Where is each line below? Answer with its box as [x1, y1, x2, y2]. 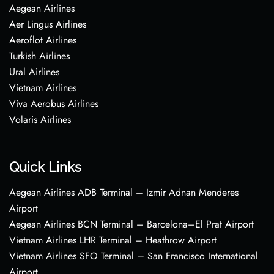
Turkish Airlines [9, 49, 70, 63]
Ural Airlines [9, 65, 59, 79]
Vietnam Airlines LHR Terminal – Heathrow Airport [9, 233, 217, 247]
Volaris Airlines [9, 113, 71, 127]
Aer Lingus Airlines [9, 17, 86, 31]
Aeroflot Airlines [9, 33, 76, 47]
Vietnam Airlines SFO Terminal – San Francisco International [9, 249, 258, 263]
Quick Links [9, 159, 81, 175]
